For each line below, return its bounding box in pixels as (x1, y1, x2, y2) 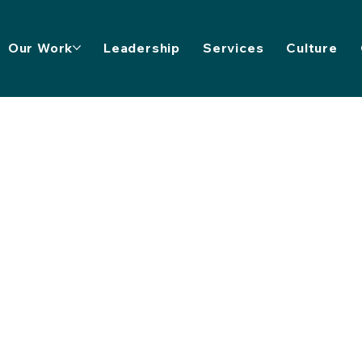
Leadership (103, 40, 181, 56)
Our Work (7, 40, 74, 56)
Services (202, 40, 264, 56)
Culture (286, 40, 338, 56)
